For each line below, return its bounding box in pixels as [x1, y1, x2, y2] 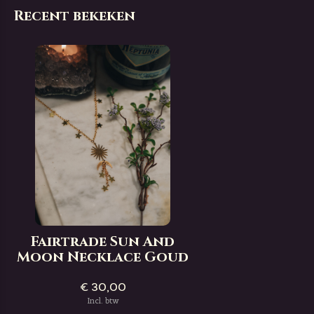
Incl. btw [86, 296, 119, 306]
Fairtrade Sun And [31, 232, 175, 251]
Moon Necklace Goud [17, 247, 189, 266]
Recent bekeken [14, 6, 135, 25]
